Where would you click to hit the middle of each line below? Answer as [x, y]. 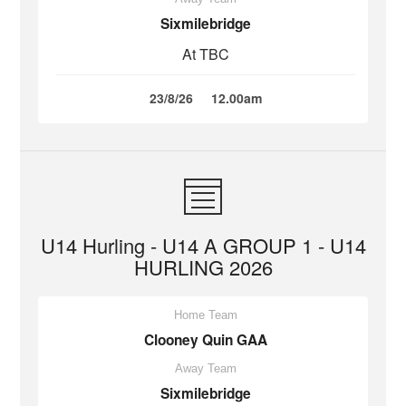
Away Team [206, 368]
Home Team [206, 315]
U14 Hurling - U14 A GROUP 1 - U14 [203, 245]
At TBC [206, 54]
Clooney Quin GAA [206, 340]
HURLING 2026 [203, 267]
